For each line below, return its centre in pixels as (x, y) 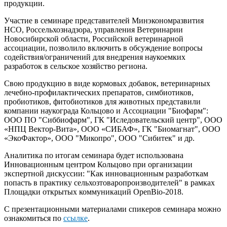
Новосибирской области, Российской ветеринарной (94, 39)
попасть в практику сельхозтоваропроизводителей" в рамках (109, 182)
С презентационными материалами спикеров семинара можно (112, 209)
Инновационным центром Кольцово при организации (98, 164)
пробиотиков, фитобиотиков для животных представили (102, 101)
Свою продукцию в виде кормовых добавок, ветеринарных (107, 83)
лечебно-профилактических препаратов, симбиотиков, (99, 92)
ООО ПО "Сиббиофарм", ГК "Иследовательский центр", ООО (113, 120)
